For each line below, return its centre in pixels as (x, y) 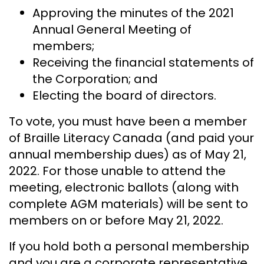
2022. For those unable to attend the (117, 171)
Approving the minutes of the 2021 (133, 13)
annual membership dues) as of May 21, (128, 155)
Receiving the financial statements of (143, 63)
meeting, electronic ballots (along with (124, 188)
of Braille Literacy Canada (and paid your (131, 138)
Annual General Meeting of (112, 30)
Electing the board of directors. (124, 96)
